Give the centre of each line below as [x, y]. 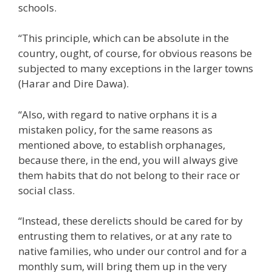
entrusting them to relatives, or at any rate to [125, 236]
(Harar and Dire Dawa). [73, 84]
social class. [46, 190]
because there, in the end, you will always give [128, 160]
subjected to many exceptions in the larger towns [136, 69]
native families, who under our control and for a [133, 251]
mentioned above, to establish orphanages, [122, 144]
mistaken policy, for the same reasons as [115, 129]
